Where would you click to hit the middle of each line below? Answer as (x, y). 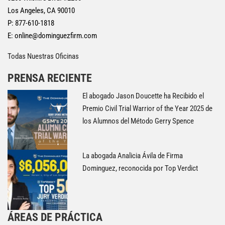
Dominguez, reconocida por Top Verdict (140, 168)
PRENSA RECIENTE (50, 78)
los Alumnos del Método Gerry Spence (138, 121)
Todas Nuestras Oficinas (43, 56)
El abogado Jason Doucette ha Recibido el (143, 96)
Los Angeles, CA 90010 (41, 11)
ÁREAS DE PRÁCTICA (55, 217)
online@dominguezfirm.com (56, 36)
